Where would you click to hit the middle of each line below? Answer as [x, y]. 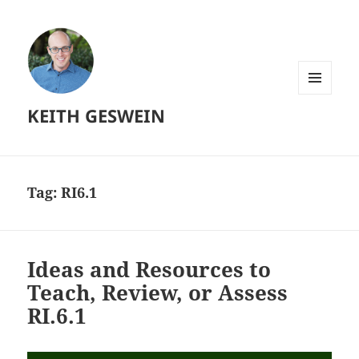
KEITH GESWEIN [97, 116]
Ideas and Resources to [149, 270]
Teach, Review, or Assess [158, 293]
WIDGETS [321, 127]
